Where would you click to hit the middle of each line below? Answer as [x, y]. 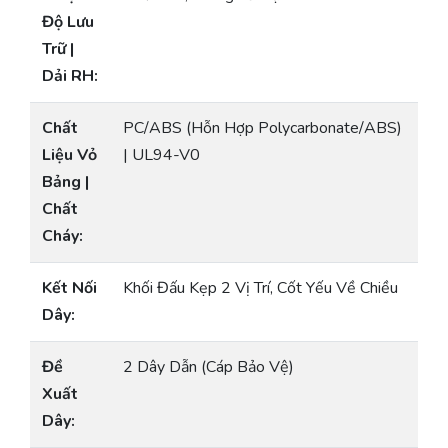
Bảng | [65, 182]
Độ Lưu [68, 22]
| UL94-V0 [161, 155]
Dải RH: [70, 76]
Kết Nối [69, 288]
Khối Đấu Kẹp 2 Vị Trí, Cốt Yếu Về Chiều [260, 288]
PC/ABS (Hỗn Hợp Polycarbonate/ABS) [262, 128]
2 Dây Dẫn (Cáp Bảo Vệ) [208, 367]
